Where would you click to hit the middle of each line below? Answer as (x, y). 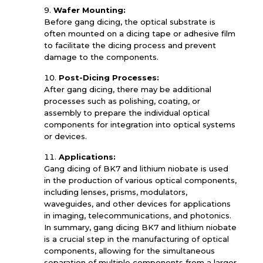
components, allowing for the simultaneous (129, 251)
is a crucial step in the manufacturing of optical (136, 239)
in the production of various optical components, (140, 180)
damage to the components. (101, 57)
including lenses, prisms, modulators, (115, 192)
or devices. (65, 136)
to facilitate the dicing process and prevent (130, 45)
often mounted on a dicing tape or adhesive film (139, 33)
